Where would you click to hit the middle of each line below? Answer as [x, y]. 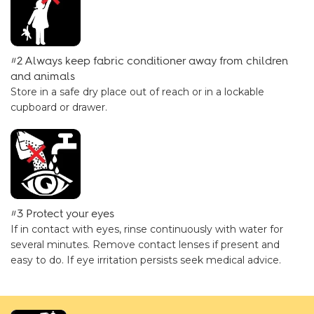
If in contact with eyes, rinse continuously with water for [147, 229]
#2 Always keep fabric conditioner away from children [149, 61]
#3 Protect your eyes [62, 213]
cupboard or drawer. [59, 107]
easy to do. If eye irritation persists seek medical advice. [146, 260]
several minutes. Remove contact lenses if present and [145, 245]
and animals [43, 76]
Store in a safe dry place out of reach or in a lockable [137, 92]
